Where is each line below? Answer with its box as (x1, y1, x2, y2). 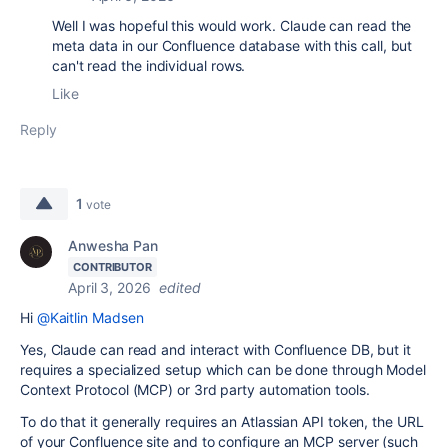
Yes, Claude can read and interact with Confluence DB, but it (20, 341, 411, 358)
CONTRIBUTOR (73, 260, 153, 274)
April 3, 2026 (68, 279, 151, 296)
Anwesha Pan (68, 237, 159, 254)
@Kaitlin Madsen (36, 309, 144, 326)
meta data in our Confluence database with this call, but (52, 37, 413, 54)
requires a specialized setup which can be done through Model (20, 361, 426, 378)
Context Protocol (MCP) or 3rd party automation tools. (20, 381, 370, 398)
